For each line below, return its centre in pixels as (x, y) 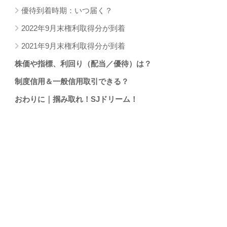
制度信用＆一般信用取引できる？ (72, 81)
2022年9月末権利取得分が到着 (73, 28)
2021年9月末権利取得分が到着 (73, 46)
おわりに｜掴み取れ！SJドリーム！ (76, 99)
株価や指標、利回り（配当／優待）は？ (83, 63)
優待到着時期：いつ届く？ (67, 10)
